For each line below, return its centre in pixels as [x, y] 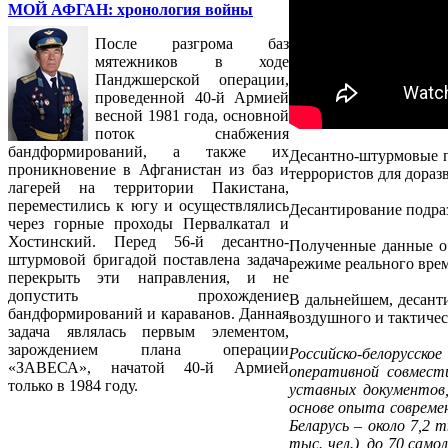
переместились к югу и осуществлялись [148, 206]
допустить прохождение [148, 296]
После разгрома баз [192, 44]
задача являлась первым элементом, [148, 332]
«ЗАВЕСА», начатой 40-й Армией [148, 368]
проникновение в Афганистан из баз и [148, 170]
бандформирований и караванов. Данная [148, 314]
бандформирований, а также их [148, 152]
